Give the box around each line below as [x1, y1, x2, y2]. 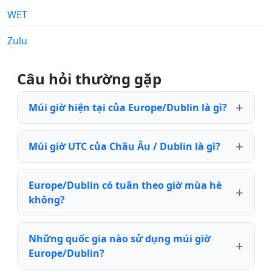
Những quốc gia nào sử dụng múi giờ [29, 231, 211, 245]
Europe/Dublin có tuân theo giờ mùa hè [29, 178, 222, 192]
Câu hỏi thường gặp [17, 68, 161, 89]
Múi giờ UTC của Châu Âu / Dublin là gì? [29, 139, 220, 153]
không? [29, 192, 65, 206]
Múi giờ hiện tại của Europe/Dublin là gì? [29, 100, 227, 114]
